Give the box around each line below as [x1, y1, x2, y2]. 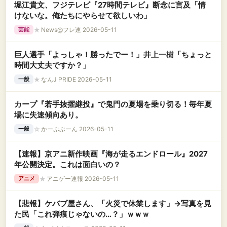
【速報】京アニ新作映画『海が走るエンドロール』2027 [14, 149, 208, 159]
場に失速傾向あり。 [14, 110, 83, 120]
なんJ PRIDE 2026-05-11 [41, 75, 112, 83]
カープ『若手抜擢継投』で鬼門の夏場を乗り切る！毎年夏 [14, 99, 212, 109]
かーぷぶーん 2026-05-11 [41, 125, 113, 133]
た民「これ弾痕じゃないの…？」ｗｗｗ [14, 209, 149, 219]
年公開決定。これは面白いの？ [14, 160, 121, 169]
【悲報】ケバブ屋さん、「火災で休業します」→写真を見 [14, 199, 211, 208]
